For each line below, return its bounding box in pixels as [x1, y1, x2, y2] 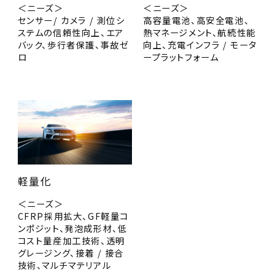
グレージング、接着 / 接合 [17, 246, 125, 259]
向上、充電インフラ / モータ [142, 38, 257, 52]
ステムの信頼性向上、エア [17, 26, 124, 39]
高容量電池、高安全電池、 [142, 14, 250, 27]
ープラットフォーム [142, 50, 219, 64]
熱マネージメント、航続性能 [142, 26, 256, 39]
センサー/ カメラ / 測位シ [17, 14, 125, 27]
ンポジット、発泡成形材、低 [17, 221, 128, 234]
